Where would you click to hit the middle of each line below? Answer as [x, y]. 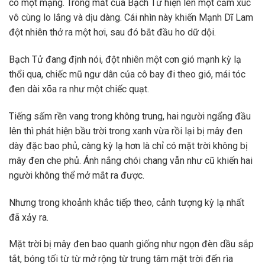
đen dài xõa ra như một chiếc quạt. [79, 89]
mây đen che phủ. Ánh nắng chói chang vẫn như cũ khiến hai [131, 160]
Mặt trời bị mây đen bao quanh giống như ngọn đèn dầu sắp [131, 244]
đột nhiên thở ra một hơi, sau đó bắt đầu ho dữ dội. [112, 33]
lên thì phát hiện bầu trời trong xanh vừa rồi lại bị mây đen [126, 131]
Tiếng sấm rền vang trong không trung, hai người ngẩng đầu [130, 116]
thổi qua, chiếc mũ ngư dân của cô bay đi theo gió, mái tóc [127, 74]
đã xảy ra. [29, 217]
